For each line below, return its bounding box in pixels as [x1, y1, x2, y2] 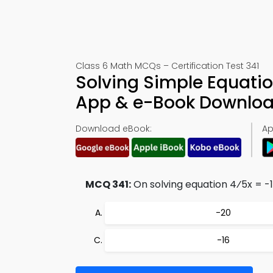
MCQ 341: [85, 177, 131, 191]
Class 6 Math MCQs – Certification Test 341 [76, 60, 259, 72]
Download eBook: [76, 122, 152, 135]
